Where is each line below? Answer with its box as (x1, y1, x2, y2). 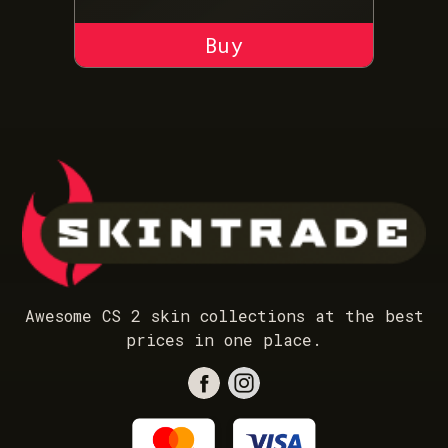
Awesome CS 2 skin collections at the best (24, 305, 424, 327)
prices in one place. (126, 329, 322, 351)
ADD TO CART (183, 37, 265, 53)
